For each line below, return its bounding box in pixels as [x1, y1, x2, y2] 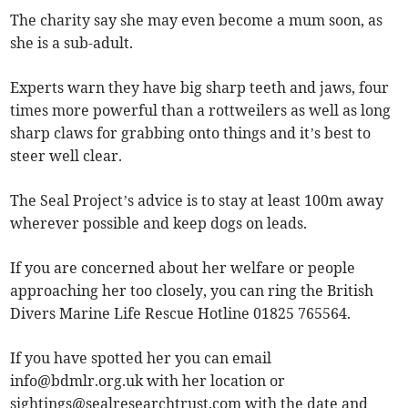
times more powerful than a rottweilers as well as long [10, 101, 392, 120]
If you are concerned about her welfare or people [10, 259, 356, 278]
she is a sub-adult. [10, 34, 134, 53]
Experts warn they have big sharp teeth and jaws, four [10, 78, 390, 97]
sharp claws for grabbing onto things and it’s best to [10, 124, 372, 143]
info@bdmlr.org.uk [10, 372, 144, 391]
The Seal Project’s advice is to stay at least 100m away [10, 191, 384, 210]
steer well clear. [10, 147, 123, 166]
